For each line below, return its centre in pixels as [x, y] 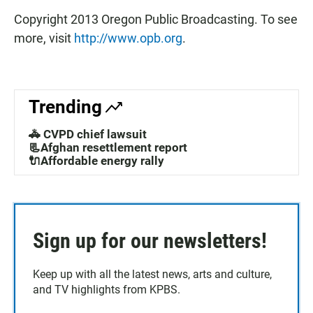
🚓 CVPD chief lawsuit [88, 134]
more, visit [44, 38]
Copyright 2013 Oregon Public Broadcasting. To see [156, 19]
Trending [65, 107]
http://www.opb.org [128, 38]
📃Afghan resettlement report [108, 147]
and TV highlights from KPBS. [107, 290]
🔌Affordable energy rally [96, 161]
